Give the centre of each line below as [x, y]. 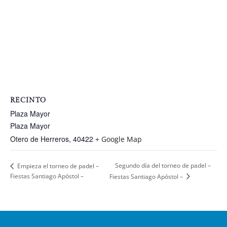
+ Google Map [119, 139]
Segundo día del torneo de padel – [163, 166]
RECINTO [28, 101]
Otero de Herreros [40, 139]
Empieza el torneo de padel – [57, 166]
